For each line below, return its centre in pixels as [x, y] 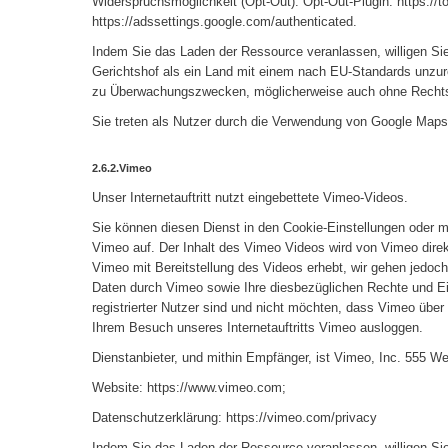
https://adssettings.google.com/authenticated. [224, 21]
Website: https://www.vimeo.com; [189, 388]
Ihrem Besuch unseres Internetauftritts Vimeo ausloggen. [257, 328]
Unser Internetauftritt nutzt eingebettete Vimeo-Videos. [250, 198]
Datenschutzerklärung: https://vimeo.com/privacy [234, 418]
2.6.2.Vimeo [122, 167]
